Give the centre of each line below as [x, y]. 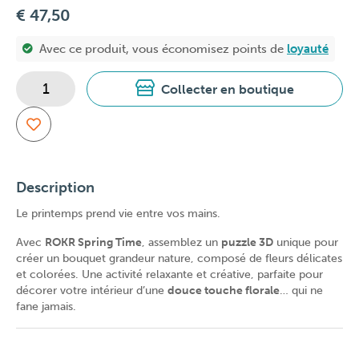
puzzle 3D [247, 242]
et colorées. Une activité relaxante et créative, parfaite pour [169, 274]
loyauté [308, 49]
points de [260, 49]
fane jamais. [46, 307]
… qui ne [301, 290]
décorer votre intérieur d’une [92, 290]
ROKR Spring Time [93, 242]
